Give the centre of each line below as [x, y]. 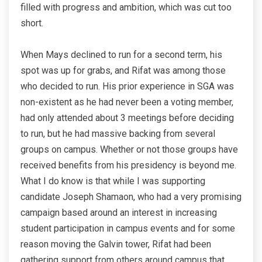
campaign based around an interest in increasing [119, 213]
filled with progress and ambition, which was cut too [126, 8]
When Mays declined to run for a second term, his [121, 55]
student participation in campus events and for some [128, 229]
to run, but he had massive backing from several [118, 134]
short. [32, 23]
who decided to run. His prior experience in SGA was [127, 87]
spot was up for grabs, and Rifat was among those [123, 71]
